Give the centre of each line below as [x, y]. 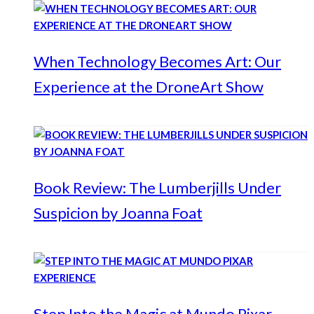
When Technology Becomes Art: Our [157, 61]
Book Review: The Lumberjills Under [157, 187]
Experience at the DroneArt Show [149, 87]
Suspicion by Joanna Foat [118, 213]
